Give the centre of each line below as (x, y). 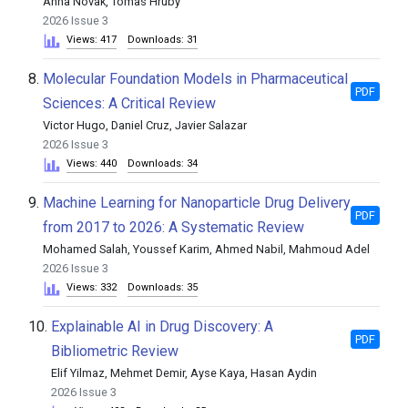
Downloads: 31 (163, 40)
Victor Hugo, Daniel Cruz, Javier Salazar (145, 125)
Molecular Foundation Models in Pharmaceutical (195, 79)
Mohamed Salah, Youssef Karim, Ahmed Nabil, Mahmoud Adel (206, 249)
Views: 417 (92, 40)
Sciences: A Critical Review (129, 103)
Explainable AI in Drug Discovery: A (162, 326)
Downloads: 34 (163, 163)
